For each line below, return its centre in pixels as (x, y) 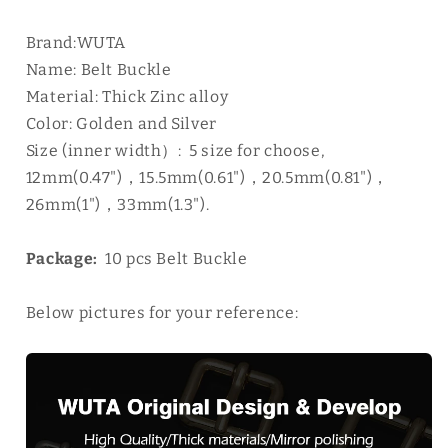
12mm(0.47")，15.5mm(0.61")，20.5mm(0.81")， (207, 177)
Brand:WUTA (76, 42)
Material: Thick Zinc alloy (127, 96)
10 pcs (127, 258)
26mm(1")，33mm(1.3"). (117, 204)
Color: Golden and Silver (123, 123)
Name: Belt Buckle (98, 69)
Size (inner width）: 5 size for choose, (177, 150)
